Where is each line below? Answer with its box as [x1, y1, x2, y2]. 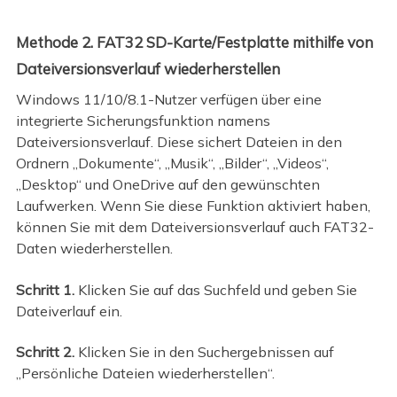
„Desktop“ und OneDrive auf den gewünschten [15, 175, 320, 194]
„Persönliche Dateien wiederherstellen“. [15, 364, 275, 383]
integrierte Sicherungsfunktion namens [15, 112, 270, 130]
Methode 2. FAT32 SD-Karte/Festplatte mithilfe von [15, 33, 373, 52]
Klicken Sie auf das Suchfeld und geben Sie [74, 280, 357, 299]
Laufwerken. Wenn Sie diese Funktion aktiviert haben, [15, 197, 370, 215]
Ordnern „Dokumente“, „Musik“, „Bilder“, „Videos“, [15, 154, 329, 173]
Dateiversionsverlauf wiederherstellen [15, 59, 280, 79]
